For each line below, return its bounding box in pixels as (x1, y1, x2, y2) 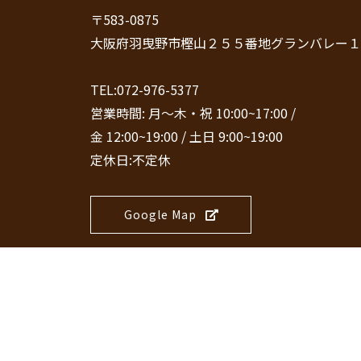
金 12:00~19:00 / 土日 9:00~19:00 (90, 127, 283, 146)
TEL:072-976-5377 (90, 80, 199, 99)
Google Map (123, 206, 197, 222)
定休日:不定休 (90, 150, 171, 169)
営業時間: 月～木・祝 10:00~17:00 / (90, 103, 296, 122)
